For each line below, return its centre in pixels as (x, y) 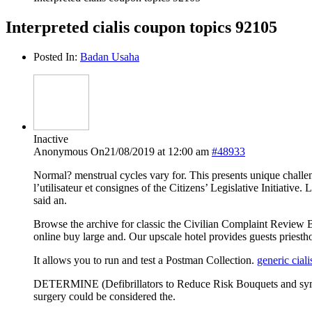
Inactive (51, 139)
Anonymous (61, 151)
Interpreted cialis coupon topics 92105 (141, 27)
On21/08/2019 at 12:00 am (150, 151)
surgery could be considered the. (104, 296)
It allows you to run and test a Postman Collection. (145, 260)
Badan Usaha (110, 56)
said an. (50, 200)
